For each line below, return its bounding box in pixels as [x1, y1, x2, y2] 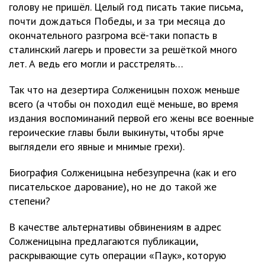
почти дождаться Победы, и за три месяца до [9, 14, 225, 28]
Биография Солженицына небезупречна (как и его [9, 166, 237, 180]
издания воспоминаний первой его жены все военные [9, 111, 254, 125]
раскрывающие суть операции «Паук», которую [9, 248, 226, 263]
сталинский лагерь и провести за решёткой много [9, 43, 237, 57]
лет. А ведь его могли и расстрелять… [9, 57, 183, 71]
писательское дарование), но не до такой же [9, 180, 216, 194]
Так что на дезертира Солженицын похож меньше [9, 83, 240, 97]
